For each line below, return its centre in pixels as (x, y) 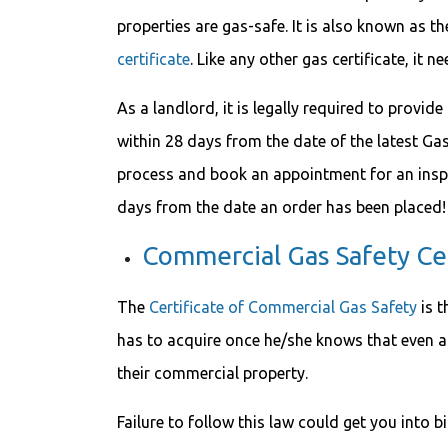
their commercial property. (212, 373)
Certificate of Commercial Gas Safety (283, 307)
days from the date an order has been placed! (281, 207)
